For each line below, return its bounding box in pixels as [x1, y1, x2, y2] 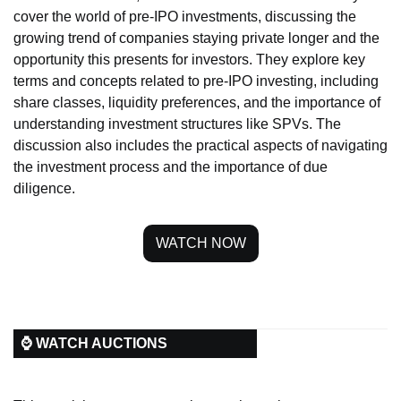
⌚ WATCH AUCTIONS [21, 335, 167, 351]
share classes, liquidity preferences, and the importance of [13, 94, 380, 110]
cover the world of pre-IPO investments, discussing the [13, 8, 356, 24]
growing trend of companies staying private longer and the [13, 30, 380, 46]
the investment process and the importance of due [13, 158, 328, 175]
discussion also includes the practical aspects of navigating [13, 137, 388, 153]
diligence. [13, 180, 75, 196]
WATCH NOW [155, 235, 246, 251]
